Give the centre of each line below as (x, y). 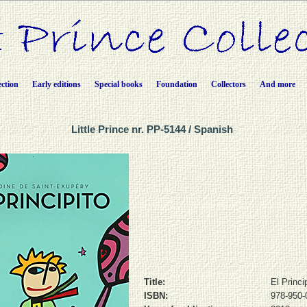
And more (277, 84)
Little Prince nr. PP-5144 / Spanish (153, 129)
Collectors (228, 84)
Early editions (56, 84)
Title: (154, 282)
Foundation (176, 84)
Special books (118, 84)
